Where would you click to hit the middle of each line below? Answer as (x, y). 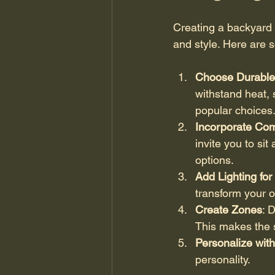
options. (215, 160)
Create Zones (229, 210)
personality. (223, 260)
